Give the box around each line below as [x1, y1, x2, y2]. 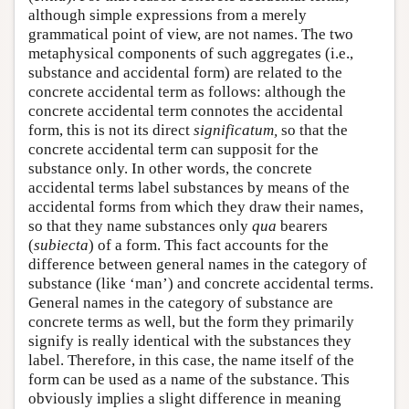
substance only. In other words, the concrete [28, 160, 312, 177]
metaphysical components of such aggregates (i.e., [28, 45, 353, 62]
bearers [277, 217, 328, 235]
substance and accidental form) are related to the [28, 64, 342, 81]
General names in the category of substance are [28, 294, 333, 311]
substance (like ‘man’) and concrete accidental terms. [28, 275, 373, 292]
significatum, [194, 121, 278, 139]
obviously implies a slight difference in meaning [28, 390, 341, 407]
